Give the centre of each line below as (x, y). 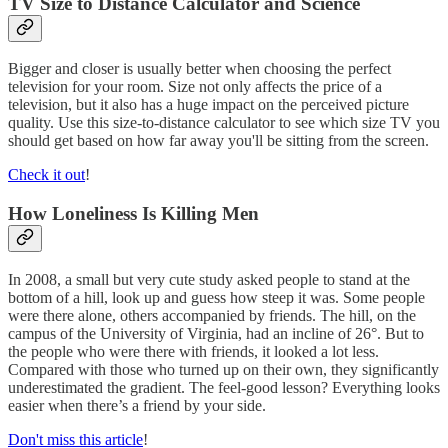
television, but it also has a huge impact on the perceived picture (208, 105)
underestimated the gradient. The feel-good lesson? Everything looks (224, 387)
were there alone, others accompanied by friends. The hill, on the (212, 315)
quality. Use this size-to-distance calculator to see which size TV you (224, 123)
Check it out (46, 175)
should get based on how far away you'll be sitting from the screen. (218, 141)
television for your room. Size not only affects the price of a (195, 87)
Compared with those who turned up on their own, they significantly (223, 369)
